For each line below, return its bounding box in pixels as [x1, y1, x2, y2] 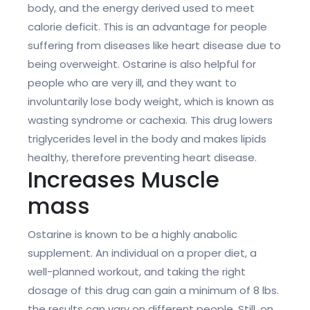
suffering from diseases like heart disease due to [28, 38, 281, 53]
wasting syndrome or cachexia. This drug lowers [28, 113, 273, 128]
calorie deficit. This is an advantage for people [28, 19, 267, 35]
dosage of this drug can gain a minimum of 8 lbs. [28, 283, 279, 298]
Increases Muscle [28, 164, 219, 196]
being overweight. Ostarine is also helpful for [28, 57, 256, 72]
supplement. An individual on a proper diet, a [28, 246, 257, 261]
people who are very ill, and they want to [28, 75, 237, 91]
